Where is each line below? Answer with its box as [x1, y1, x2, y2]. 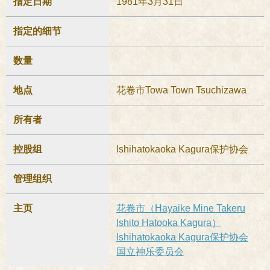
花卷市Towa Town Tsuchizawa [116, 85, 246, 95]
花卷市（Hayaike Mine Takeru [116, 203, 245, 213]
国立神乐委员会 [116, 246, 184, 257]
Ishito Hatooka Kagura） [116, 218, 221, 228]
